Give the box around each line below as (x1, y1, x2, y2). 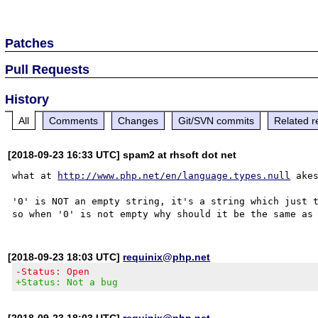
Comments (49, 114, 99, 126)
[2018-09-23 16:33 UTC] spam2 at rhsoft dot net (8, 148, 237, 160)
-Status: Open (16, 265, 90, 277)
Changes (118, 114, 159, 126)
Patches (5, 35, 55, 50)
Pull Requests (5, 62, 90, 77)
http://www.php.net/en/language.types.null (57, 170, 291, 181)
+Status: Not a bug (16, 276, 119, 287)
